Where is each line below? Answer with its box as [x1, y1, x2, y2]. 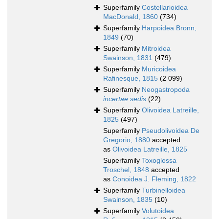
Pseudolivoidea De [142, 127, 199, 135]
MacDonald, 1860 [103, 13, 158, 21]
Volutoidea [142, 207, 174, 215]
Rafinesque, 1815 [103, 74, 158, 83]
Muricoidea [142, 65, 176, 73]
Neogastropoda [142, 86, 190, 94]
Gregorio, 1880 [103, 136, 150, 144]
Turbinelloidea [142, 186, 185, 195]
